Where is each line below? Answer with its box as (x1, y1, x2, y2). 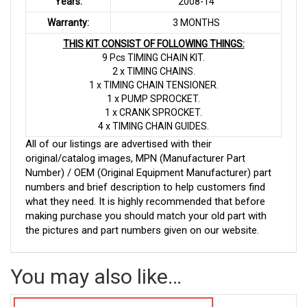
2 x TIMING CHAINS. (112, 65, 195, 77)
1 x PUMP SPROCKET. (107, 93, 200, 104)
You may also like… (10, 264, 182, 288)
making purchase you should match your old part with (25, 209, 267, 222)
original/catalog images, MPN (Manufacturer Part (25, 151, 245, 164)
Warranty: (47, 16, 89, 28)
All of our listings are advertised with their (25, 137, 212, 150)
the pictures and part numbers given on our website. (25, 223, 259, 236)
